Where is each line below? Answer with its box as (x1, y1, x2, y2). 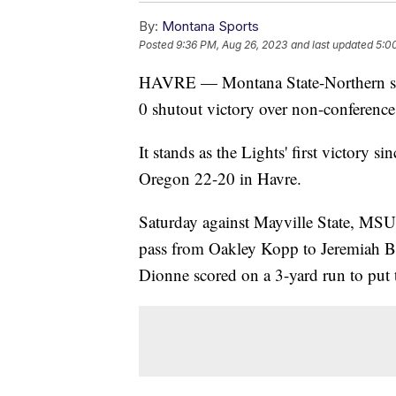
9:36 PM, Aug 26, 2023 (176, 37, 287, 51)
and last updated (291, 37, 373, 51)
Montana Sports (162, 17, 259, 34)
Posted (139, 37, 176, 51)
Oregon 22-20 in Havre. (139, 166, 301, 189)
